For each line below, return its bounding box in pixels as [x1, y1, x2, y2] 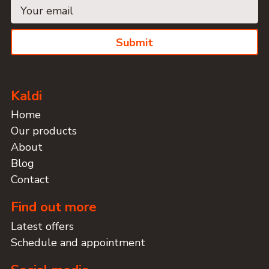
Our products [11, 124, 77, 139]
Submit [116, 35, 153, 50]
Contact [11, 172, 49, 187]
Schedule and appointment [11, 235, 145, 250]
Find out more [11, 198, 97, 217]
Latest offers [11, 219, 74, 234]
